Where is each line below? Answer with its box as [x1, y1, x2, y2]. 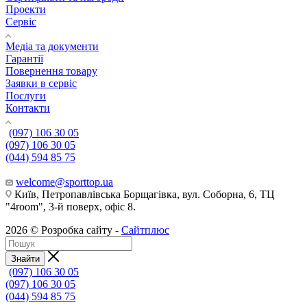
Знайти [11, 253, 40, 264]
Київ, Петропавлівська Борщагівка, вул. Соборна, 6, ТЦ [12, 188, 275, 200]
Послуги [5, 89, 46, 101]
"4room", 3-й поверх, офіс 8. [5, 200, 136, 212]
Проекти [5, 3, 46, 15]
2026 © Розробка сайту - [5, 223, 121, 236]
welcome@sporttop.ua [16, 175, 113, 188]
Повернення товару [5, 64, 97, 77]
